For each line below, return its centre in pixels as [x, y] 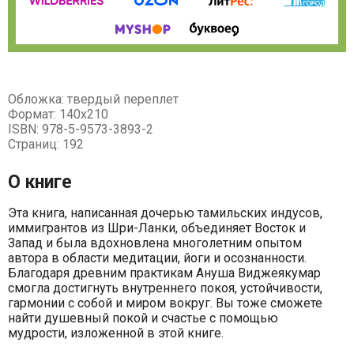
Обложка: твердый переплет [93, 100]
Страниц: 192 [46, 145]
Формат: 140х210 [58, 115]
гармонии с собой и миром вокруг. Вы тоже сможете [165, 303]
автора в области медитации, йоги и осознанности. [157, 258]
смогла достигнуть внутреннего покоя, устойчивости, [165, 288]
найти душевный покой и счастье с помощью [143, 318]
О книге [40, 183]
